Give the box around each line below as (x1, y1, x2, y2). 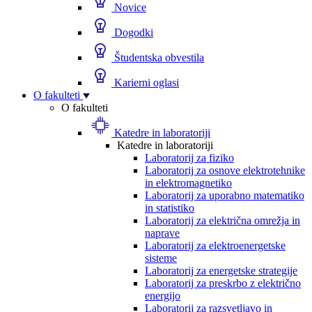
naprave (145, 227, 180, 239)
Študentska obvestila (111, 52, 204, 63)
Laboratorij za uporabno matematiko (145, 189, 304, 201)
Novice (111, 1, 146, 13)
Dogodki (111, 26, 153, 38)
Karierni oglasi (111, 77, 179, 88)
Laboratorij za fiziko (145, 152, 234, 164)
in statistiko (145, 202, 194, 214)
